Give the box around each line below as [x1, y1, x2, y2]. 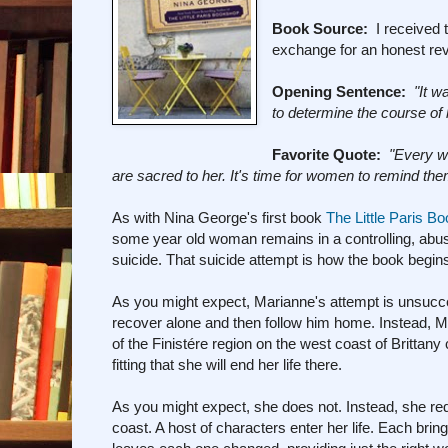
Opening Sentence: [272, 83, 407, 101]
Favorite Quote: [272, 146, 382, 164]
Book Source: [272, 20, 369, 38]
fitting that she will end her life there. [112, 356, 342, 374]
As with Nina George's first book [112, 209, 326, 227]
